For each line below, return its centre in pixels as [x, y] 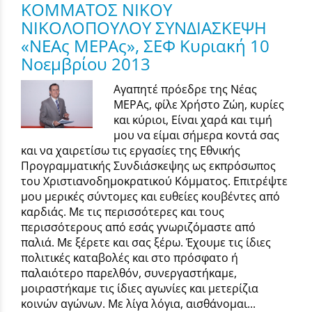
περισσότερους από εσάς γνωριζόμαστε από [138, 227]
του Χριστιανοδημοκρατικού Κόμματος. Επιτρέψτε [154, 181]
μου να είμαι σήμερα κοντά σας [197, 135]
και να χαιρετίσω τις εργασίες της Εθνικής [131, 150]
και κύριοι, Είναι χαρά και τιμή [193, 119]
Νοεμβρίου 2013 [86, 64]
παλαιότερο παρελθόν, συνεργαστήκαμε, [129, 273]
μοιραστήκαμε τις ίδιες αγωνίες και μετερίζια [140, 288]
